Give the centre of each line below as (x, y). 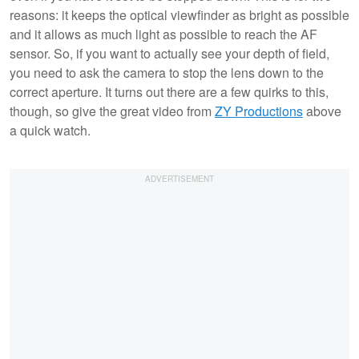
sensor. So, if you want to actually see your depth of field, (169, 53)
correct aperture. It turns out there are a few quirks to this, (169, 91)
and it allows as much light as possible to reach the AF (163, 34)
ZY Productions (259, 111)
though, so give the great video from (112, 111)
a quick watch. (50, 130)
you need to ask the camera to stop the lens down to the (167, 72)
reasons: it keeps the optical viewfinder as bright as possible (179, 14)
